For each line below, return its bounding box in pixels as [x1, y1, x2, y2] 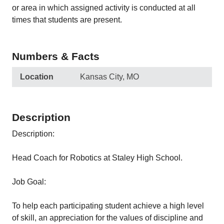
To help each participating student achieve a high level [12, 201, 204, 210]
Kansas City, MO [80, 72, 139, 81]
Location [20, 72, 53, 81]
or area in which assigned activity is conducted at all [12, 3, 195, 12]
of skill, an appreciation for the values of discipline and [12, 213, 203, 222]
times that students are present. [12, 15, 122, 24]
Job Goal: [12, 177, 46, 186]
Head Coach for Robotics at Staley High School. [12, 153, 182, 162]
